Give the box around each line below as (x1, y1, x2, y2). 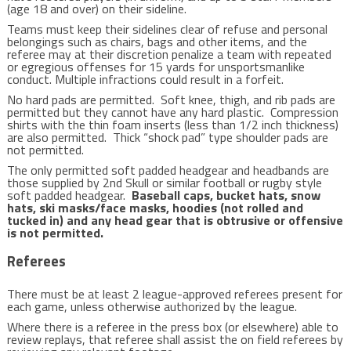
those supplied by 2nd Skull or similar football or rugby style (6, 173, 322, 192)
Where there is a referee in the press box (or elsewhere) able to (6, 317, 338, 336)
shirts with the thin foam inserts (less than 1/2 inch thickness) (6, 115, 338, 134)
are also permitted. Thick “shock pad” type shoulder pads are (6, 128, 328, 147)
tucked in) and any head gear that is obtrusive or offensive (6, 211, 343, 230)
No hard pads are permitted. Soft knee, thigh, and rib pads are (6, 90, 335, 109)
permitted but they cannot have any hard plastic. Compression (6, 103, 338, 121)
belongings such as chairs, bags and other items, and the (6, 32, 307, 51)
